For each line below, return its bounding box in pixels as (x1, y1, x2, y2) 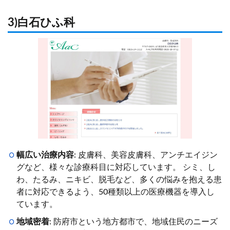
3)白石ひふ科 (8, 17, 75, 29)
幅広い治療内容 (16, 151, 74, 160)
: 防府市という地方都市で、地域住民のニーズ (49, 218, 218, 226)
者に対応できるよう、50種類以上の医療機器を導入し (16, 188, 215, 197)
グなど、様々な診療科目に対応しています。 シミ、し (16, 163, 216, 172)
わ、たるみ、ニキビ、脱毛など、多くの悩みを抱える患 (16, 176, 222, 184)
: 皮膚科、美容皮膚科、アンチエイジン (74, 151, 218, 160)
